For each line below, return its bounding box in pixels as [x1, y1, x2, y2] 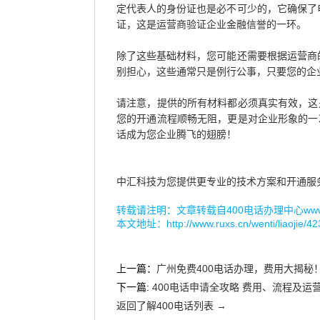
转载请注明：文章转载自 [116, 204, 226, 216]
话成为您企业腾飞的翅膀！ [116, 129, 236, 140]
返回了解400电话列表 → [116, 300, 226, 311]
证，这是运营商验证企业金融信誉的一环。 [116, 19, 306, 30]
